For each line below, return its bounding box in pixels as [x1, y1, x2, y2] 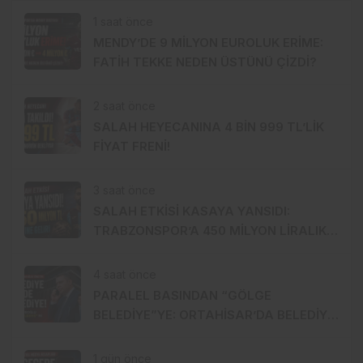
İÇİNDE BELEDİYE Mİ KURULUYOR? [93, 327, 299, 343]
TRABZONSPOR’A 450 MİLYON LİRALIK [93, 223, 327, 239]
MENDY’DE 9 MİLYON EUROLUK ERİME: [93, 35, 323, 51]
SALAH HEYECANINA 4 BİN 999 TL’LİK [93, 119, 324, 135]
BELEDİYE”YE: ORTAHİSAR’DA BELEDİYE [93, 307, 335, 323]
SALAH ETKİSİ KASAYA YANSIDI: [93, 203, 290, 220]
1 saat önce [93, 15, 153, 29]
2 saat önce [93, 99, 156, 113]
